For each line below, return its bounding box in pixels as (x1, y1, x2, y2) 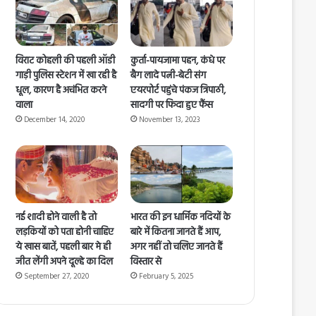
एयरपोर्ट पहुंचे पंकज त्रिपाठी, (130, 83, 226, 99)
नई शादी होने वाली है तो (16, 209, 97, 226)
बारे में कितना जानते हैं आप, (130, 224, 221, 241)
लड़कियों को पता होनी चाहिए (16, 224, 114, 241)
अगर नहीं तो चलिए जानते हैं (130, 238, 223, 255)
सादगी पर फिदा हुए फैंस (130, 97, 214, 114)
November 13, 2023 (139, 114, 201, 127)
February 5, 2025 (139, 269, 194, 283)
